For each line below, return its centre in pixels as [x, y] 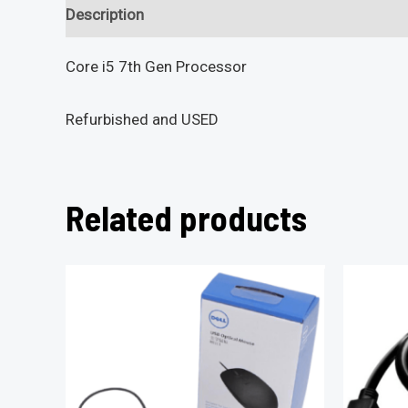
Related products [186, 218]
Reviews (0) [203, 15]
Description [105, 15]
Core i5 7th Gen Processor [156, 66]
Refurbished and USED [142, 120]
